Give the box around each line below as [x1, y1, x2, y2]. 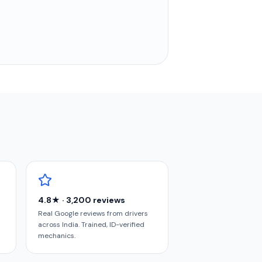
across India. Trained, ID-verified [38, 220, 144, 229]
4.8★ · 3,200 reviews [38, 195, 125, 205]
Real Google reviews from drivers [38, 209, 148, 218]
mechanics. [38, 231, 75, 240]
